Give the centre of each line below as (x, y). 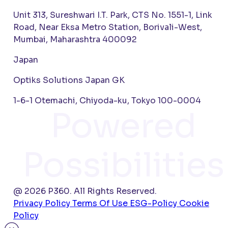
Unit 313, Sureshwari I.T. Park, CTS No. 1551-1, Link (113, 15)
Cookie (194, 203)
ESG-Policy (154, 203)
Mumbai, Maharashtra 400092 (75, 39)
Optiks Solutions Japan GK (69, 80)
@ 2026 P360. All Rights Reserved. (85, 191)
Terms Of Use (101, 203)
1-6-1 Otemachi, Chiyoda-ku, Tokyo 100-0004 (107, 100)
